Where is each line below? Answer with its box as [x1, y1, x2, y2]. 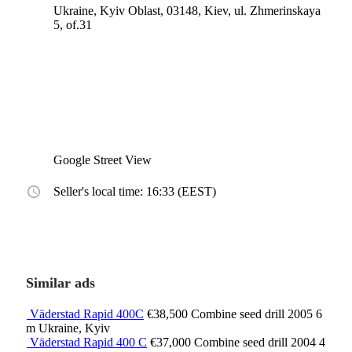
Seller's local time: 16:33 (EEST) [53, 185, 216, 199]
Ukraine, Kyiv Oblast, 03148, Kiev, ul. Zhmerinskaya [53, 4, 321, 18]
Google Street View [53, 153, 152, 167]
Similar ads [26, 275, 95, 291]
